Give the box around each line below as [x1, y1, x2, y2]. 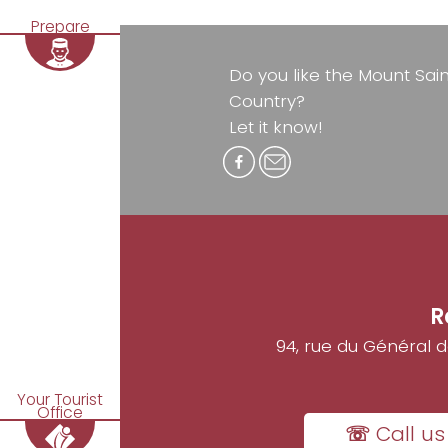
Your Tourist [17, 389, 103, 411]
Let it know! [228, 115, 323, 140]
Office [37, 402, 83, 424]
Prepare [30, 15, 90, 37]
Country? [228, 89, 305, 114]
